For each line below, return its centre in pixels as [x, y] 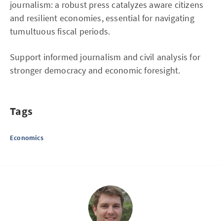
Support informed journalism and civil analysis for [105, 57]
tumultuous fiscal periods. [60, 31]
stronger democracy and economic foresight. [95, 70]
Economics [27, 138]
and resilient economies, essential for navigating [102, 18]
